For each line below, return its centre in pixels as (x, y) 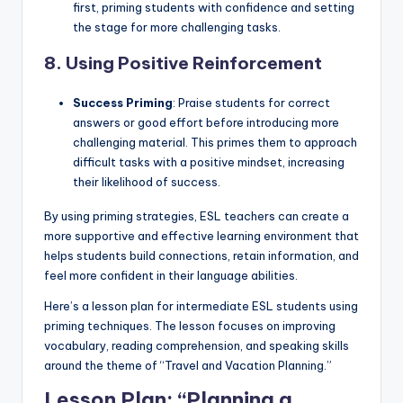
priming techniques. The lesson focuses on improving (190, 325)
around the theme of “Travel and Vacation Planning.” (188, 365)
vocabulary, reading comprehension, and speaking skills (197, 345)
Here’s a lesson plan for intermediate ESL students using (201, 305)
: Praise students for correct (251, 102)
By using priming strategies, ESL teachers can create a (197, 215)
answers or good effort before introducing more (206, 122)
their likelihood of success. (147, 181)
